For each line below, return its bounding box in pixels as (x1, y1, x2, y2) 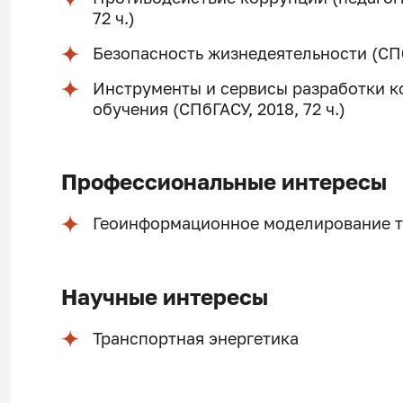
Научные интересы (60, 283, 268, 309)
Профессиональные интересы (60, 169, 387, 195)
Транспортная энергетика (93, 328, 300, 348)
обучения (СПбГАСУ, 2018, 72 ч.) (93, 100, 346, 120)
